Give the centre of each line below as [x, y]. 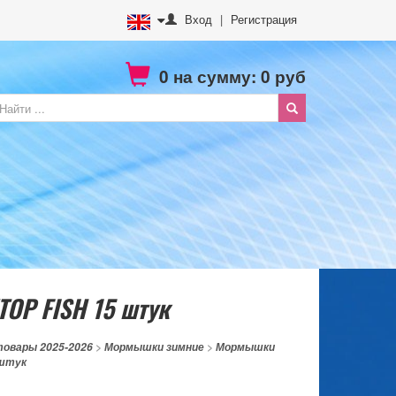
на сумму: [215, 76]
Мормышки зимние [154, 346]
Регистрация [264, 19]
